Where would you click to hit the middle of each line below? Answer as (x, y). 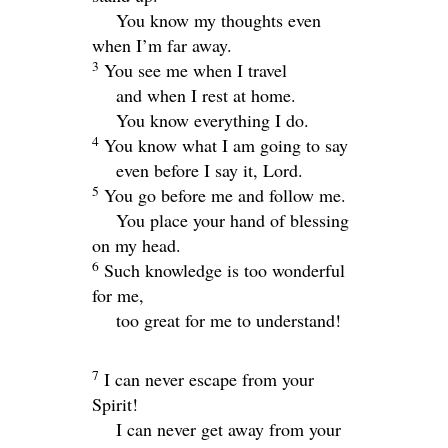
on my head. (136, 244)
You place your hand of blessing (232, 219)
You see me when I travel (195, 69)
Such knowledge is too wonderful (224, 269)
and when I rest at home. (206, 94)
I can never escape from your (209, 378)
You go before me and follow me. (225, 194)
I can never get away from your (228, 428)
